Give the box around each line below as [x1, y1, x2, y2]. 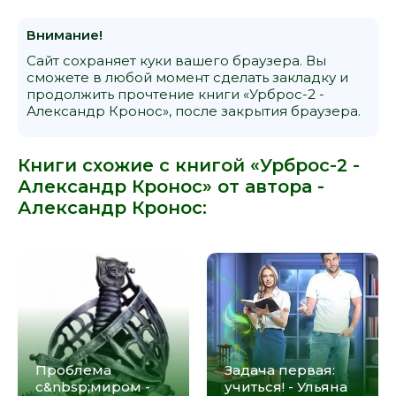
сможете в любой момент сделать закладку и [27, 68, 348, 86]
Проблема [35, 361, 111, 378]
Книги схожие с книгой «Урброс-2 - [18, 154, 360, 176]
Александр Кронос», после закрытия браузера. [27, 102, 361, 119]
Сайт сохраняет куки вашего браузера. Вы [27, 51, 326, 69]
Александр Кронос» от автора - [18, 175, 324, 197]
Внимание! [27, 26, 103, 43]
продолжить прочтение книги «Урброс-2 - [27, 85, 324, 103]
